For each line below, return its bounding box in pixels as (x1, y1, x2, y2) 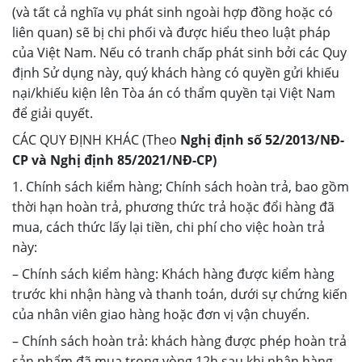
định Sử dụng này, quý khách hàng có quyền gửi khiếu (12, 64, 339, 82)
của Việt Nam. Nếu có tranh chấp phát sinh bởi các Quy (12, 44, 347, 61)
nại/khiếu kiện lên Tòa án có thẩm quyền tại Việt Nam (12, 84, 335, 102)
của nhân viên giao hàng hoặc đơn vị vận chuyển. (12, 305, 309, 323)
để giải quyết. (12, 104, 93, 122)
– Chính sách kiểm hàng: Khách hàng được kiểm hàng (12, 265, 335, 283)
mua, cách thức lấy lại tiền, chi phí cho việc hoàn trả (12, 218, 325, 236)
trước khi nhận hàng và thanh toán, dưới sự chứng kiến (12, 285, 347, 303)
